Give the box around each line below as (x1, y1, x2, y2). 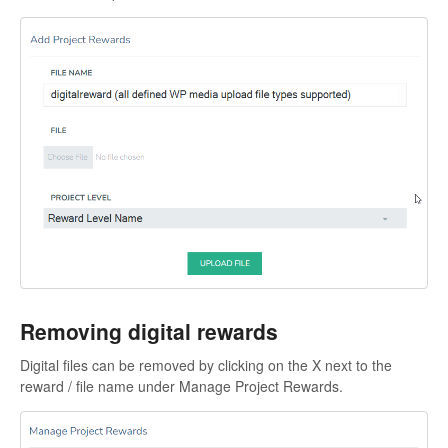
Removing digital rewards (20, 316, 278, 347)
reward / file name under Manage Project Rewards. (20, 376, 343, 397)
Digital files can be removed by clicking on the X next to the (20, 355, 392, 376)
